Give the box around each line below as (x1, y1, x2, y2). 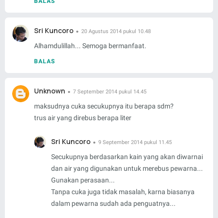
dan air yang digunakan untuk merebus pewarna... (51, 164, 203, 173)
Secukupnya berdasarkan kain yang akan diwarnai (51, 153, 203, 161)
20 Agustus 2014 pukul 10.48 (81, 28, 151, 35)
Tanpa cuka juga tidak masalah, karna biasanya (51, 188, 195, 196)
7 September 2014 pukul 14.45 (73, 89, 146, 95)
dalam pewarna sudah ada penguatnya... (51, 200, 176, 208)
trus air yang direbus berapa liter (34, 114, 131, 122)
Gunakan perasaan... (51, 176, 115, 184)
